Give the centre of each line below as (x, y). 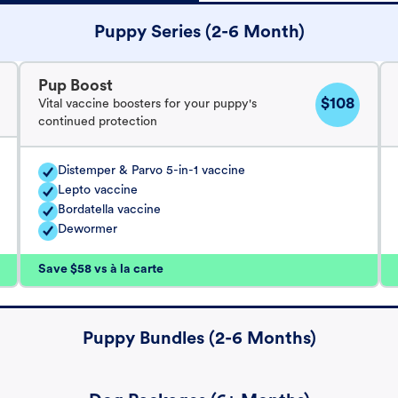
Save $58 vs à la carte (101, 270)
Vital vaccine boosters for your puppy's (147, 105)
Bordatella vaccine (109, 211)
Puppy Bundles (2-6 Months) (199, 340)
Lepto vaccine (98, 191)
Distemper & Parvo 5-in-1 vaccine (151, 171)
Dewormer (88, 230)
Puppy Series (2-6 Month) (199, 33)
